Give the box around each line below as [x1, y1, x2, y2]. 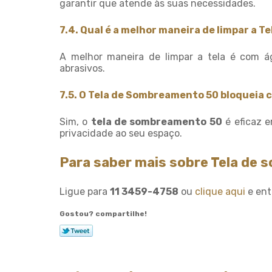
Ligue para [59, 186, 110, 197]
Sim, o [59, 116, 91, 127]
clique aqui [195, 186, 245, 197]
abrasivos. [59, 63, 105, 74]
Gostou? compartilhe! [59, 209, 147, 218]
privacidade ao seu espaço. [59, 127, 182, 139]
